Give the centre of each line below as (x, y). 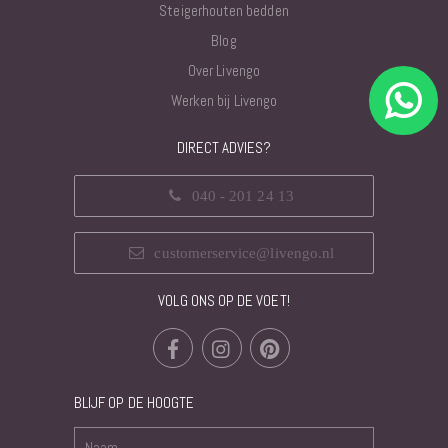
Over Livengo (224, 70)
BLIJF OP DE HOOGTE (134, 402)
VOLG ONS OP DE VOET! (224, 300)
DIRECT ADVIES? (224, 147)
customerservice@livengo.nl (244, 252)
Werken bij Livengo (224, 100)
